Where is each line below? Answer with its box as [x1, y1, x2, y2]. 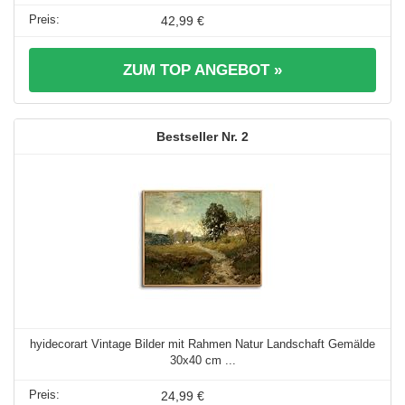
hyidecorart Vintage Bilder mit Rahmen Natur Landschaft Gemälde [30, 336, 375, 351]
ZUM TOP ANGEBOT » [123, 61, 282, 79]
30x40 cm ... [169, 353, 236, 367]
